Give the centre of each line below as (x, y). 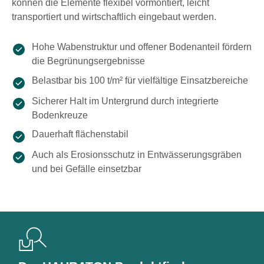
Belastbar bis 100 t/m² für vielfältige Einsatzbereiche (140, 80)
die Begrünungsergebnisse (88, 61)
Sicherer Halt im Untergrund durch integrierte (125, 101)
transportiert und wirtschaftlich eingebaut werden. (114, 17)
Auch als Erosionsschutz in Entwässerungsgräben (137, 155)
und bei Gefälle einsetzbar (87, 169)
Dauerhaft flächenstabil (80, 134)
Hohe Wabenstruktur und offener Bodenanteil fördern (142, 47)
